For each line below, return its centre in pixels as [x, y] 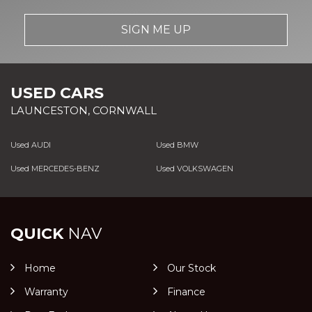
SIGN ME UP [156, 30]
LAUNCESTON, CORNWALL [84, 110]
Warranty [46, 292]
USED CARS [57, 93]
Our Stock [191, 268]
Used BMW [177, 145]
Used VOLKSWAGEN [194, 169]
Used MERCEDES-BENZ [55, 169]
